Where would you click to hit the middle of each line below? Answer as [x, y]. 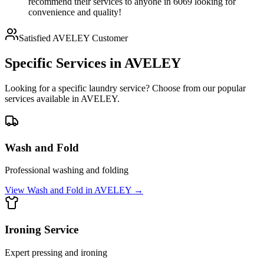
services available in [43, 99]
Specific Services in [65, 63]
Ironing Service [42, 230]
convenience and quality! [75, 12]
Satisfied [36, 38]
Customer [109, 38]
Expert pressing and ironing [56, 252]
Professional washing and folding [67, 170]
